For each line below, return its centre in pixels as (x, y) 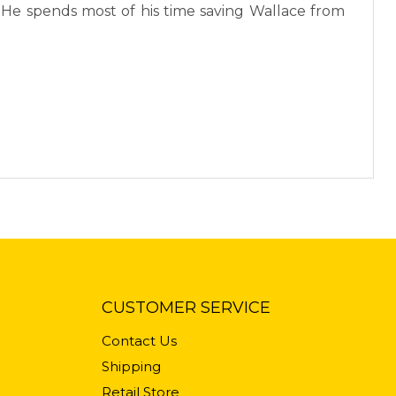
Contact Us (139, 341)
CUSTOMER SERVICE (186, 308)
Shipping (131, 367)
